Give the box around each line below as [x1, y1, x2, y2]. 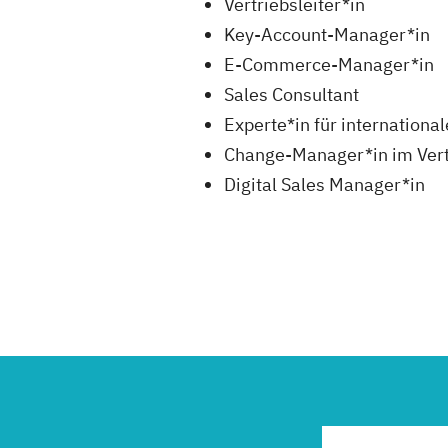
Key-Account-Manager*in [224, 22, 430, 46]
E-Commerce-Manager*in [224, 52, 434, 76]
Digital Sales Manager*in [224, 172, 425, 196]
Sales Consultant [224, 82, 359, 106]
